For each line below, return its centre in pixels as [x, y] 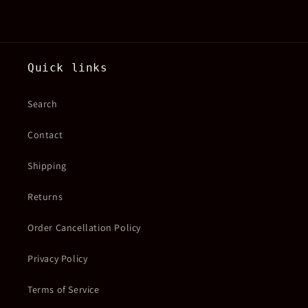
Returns [45, 197]
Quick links [68, 68]
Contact [45, 135]
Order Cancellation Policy [84, 228]
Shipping [47, 166]
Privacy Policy [58, 259]
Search [43, 104]
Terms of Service [64, 290]
